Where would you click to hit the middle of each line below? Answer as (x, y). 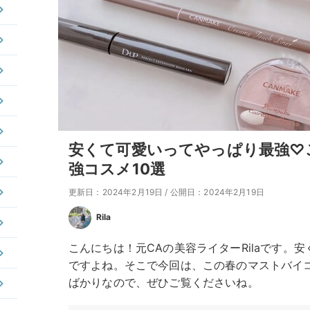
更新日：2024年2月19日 (116, 192)
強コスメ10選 (117, 169)
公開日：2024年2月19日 (217, 192)
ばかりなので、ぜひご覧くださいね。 (164, 283)
